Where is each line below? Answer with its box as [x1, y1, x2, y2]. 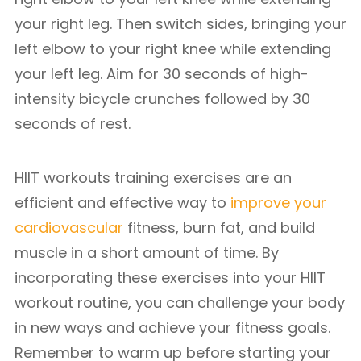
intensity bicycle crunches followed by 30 [15, 89, 310, 109]
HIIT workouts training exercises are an [15, 168, 292, 188]
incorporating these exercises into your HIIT [15, 268, 326, 288]
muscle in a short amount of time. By [15, 243, 279, 263]
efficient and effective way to [15, 193, 230, 213]
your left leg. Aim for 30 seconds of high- [15, 64, 309, 84]
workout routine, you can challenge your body [15, 293, 345, 313]
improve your [230, 193, 326, 213]
